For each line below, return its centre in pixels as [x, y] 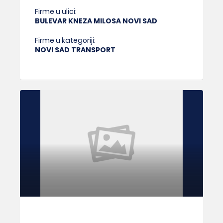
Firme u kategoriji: [65, 40]
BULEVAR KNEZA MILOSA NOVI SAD [96, 21]
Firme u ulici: [56, 11]
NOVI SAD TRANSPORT [75, 50]
